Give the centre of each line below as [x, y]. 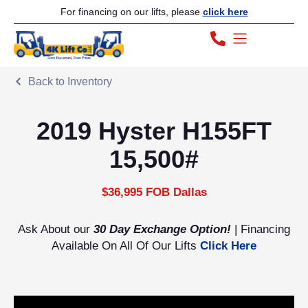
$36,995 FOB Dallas [154, 192]
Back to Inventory [70, 82]
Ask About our [56, 230]
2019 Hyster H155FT [154, 131]
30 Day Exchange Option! [162, 230]
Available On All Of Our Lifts [126, 246]
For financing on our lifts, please [131, 12]
